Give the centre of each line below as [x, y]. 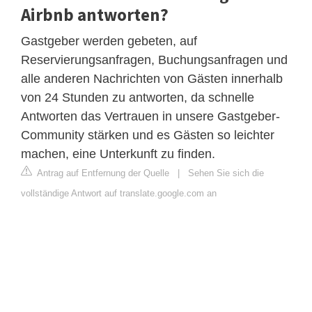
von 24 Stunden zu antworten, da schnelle [138, 97]
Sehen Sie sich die [226, 173]
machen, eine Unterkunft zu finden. [118, 154]
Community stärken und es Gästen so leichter [148, 135]
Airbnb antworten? [95, 14]
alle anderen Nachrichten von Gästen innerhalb [152, 78]
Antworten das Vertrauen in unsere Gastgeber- [150, 116]
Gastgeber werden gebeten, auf [109, 41]
